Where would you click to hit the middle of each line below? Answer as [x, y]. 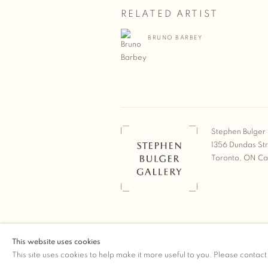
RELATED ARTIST [170, 14]
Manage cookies [151, 243]
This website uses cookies [56, 242]
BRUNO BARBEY [175, 38]
